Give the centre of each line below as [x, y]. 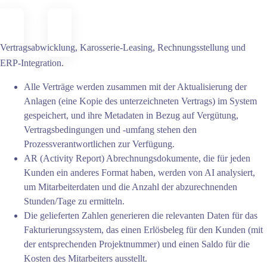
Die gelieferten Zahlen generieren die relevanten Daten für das [141, 215]
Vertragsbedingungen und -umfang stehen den [110, 129]
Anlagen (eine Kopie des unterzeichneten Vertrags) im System [140, 101]
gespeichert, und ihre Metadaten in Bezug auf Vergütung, [131, 115]
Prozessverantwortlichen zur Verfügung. [99, 144]
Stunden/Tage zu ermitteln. [74, 201]
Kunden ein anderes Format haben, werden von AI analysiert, [139, 172]
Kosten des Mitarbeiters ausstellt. [86, 258]
